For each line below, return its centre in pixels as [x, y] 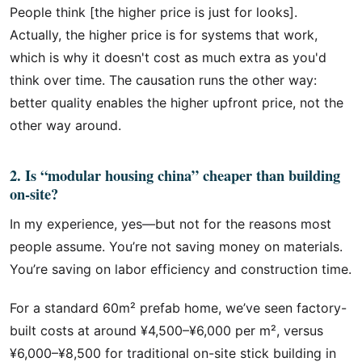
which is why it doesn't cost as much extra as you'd [168, 57]
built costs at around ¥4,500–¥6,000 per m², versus [166, 330]
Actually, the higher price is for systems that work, [164, 35]
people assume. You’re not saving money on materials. [176, 246]
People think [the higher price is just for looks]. [154, 12]
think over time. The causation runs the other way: [163, 80]
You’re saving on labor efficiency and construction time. [181, 269]
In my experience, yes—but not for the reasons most [170, 224]
